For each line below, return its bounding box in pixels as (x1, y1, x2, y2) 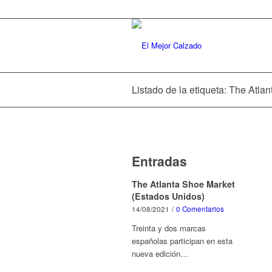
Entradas (132, 152, 187, 170)
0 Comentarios (176, 204, 224, 214)
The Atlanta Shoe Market (132, 178, 235, 190)
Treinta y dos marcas (132, 222, 206, 234)
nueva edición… (132, 248, 188, 259)
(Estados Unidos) (132, 190, 205, 202)
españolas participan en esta (132, 235, 233, 246)
